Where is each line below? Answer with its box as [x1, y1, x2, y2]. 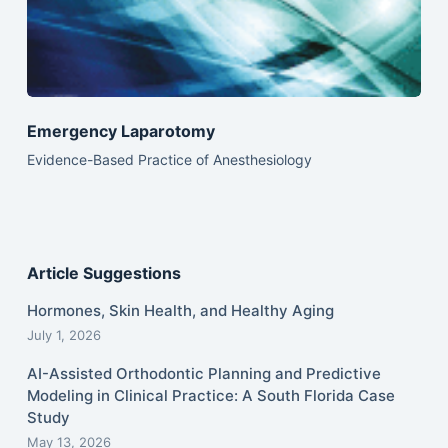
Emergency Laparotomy [26, 121, 215, 142]
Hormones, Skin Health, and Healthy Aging [26, 301, 334, 321]
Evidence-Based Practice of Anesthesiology [26, 151, 312, 169]
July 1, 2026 [26, 327, 101, 344]
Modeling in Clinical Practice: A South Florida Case [26, 386, 395, 406]
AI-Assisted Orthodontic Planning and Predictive [26, 364, 381, 384]
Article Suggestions [26, 263, 181, 284]
